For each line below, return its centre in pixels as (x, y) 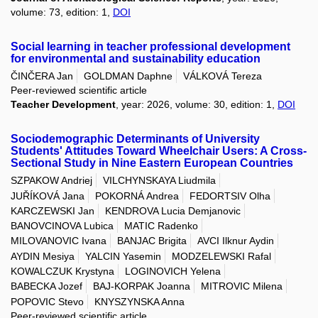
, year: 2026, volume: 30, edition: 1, (197, 104)
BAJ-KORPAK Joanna (142, 286)
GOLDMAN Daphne (128, 76)
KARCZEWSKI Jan (53, 210)
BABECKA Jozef (46, 286)
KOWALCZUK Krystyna (62, 271)
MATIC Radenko (161, 226)
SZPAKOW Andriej (51, 181)
